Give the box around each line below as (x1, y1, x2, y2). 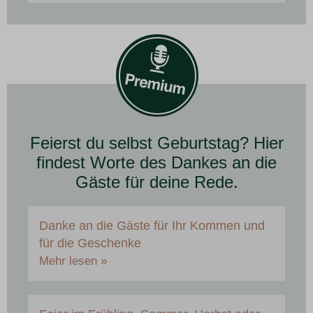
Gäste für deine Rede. (75, 173, 238, 192)
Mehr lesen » (39, 254, 107, 268)
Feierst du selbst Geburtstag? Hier (29, 133, 284, 153)
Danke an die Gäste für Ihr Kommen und (39, 219, 265, 233)
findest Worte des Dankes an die (36, 153, 277, 173)
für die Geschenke (39, 236, 141, 251)
